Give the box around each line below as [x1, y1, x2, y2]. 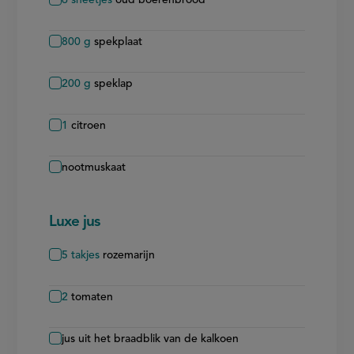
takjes [71, 249, 100, 261]
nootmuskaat [62, 161, 126, 173]
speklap [94, 77, 134, 89]
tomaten [71, 291, 114, 303]
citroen [71, 119, 107, 131]
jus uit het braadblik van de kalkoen [62, 333, 239, 345]
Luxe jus [49, 214, 100, 230]
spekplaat [94, 36, 143, 47]
